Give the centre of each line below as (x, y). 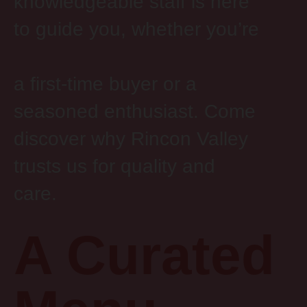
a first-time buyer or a (105, 84)
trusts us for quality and (114, 167)
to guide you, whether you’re (136, 29)
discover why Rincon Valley (131, 139)
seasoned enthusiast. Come (135, 112)
